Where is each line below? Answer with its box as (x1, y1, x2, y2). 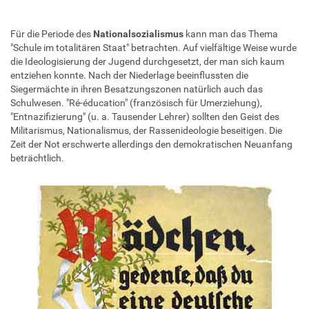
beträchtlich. (10, 152, 64, 163)
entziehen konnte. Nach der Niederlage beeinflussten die (10, 69, 248, 81)
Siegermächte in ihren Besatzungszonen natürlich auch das (10, 83, 263, 94)
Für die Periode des (10, 28, 93, 39)
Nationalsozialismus (93, 28, 183, 39)
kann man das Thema (183, 28, 278, 39)
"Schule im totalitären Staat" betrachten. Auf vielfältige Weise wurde (10, 41, 297, 53)
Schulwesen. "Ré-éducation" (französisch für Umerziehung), (10, 97, 262, 108)
